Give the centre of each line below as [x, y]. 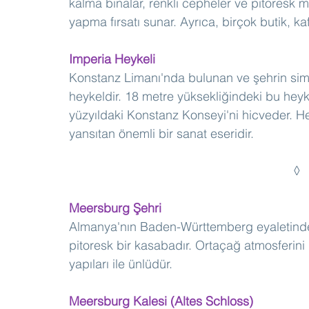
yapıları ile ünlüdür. [121, 264]
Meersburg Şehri [117, 208]
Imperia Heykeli [112, 59]
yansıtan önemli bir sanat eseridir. [161, 134]
